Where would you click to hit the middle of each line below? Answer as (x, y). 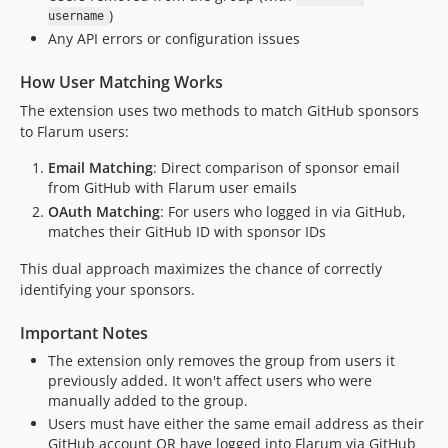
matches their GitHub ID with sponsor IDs (187, 231)
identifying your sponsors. (107, 289)
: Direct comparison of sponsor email (276, 167)
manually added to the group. (148, 400)
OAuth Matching (104, 211)
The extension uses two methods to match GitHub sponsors (219, 110)
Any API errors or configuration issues (174, 38)
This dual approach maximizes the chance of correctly (201, 268)
